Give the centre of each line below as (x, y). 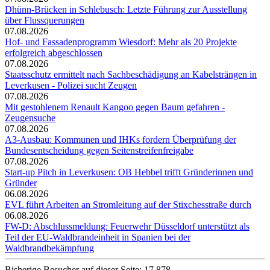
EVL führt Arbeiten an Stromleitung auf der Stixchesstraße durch (128, 205)
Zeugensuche (30, 118)
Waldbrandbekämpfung (49, 248)
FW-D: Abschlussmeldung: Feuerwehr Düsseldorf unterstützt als (127, 227)
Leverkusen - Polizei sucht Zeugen (71, 86)
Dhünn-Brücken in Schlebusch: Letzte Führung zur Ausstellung (126, 10)
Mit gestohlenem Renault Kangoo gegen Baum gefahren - (115, 107)
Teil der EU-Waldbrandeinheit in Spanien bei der (98, 237)
